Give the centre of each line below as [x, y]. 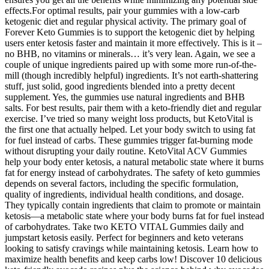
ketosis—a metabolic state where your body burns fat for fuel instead [134, 216]
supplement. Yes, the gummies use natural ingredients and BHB [125, 97]
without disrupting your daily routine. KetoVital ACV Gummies [126, 151]
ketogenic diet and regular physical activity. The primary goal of [125, 22]
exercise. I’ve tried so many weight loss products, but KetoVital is [129, 119]
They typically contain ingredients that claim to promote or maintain [133, 205]
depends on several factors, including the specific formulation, [122, 184]
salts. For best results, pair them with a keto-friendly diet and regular [133, 108]
